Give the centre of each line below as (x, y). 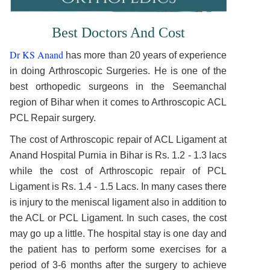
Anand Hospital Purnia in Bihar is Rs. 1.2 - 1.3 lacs (118, 155)
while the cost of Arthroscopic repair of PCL (118, 171)
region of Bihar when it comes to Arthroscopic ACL (118, 102)
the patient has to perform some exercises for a (118, 249)
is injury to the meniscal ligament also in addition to (118, 202)
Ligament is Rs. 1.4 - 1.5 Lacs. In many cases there (118, 186)
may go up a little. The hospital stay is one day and (118, 233)
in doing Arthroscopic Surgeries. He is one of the (118, 71)
